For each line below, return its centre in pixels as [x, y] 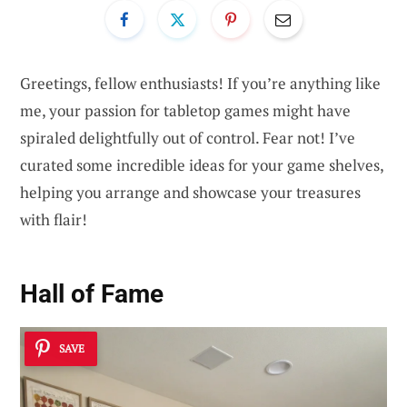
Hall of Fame [92, 294]
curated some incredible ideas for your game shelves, [202, 164]
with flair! [54, 219]
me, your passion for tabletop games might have [185, 110]
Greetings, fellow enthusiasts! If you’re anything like [200, 83]
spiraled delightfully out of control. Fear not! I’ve [188, 137]
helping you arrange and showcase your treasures [190, 192]
